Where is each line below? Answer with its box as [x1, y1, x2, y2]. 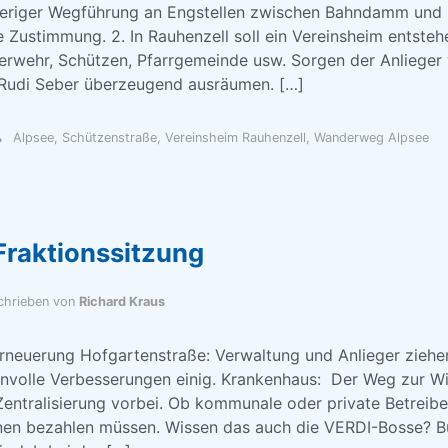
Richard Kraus [78, 294, 165, 309]
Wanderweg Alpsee [313, 130, 429, 145]
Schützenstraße [61, 130, 157, 145]
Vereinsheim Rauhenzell [164, 130, 306, 145]
